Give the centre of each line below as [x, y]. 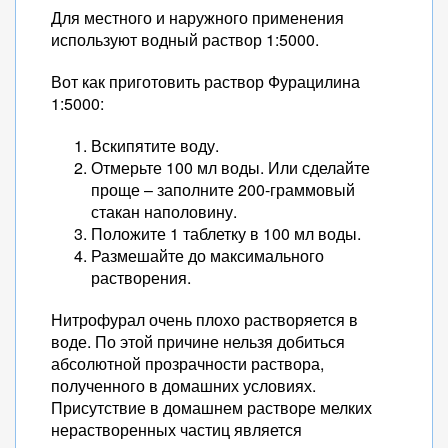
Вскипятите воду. [155, 145]
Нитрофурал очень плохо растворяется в [204, 319]
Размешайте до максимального [207, 255]
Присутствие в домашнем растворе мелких [211, 407]
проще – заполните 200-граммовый [223, 189]
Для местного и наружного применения [197, 17]
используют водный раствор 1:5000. [185, 39]
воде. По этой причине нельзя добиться [198, 341]
